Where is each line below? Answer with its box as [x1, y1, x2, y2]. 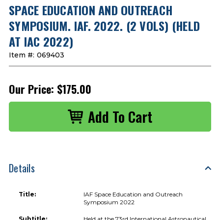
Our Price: [9, 81, 54, 97]
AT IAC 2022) [9, 32, 73, 50]
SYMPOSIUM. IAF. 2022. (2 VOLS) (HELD [9, 16, 200, 34]
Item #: [9, 50, 34, 59]
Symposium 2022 [83, 198, 135, 206]
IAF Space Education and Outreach [83, 190, 183, 198]
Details [9, 160, 35, 175]
